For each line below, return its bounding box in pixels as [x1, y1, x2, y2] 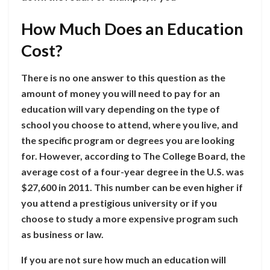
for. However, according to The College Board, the [21, 149, 245, 162]
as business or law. [21, 228, 104, 240]
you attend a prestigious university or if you [21, 196, 217, 209]
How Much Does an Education [21, 19, 243, 39]
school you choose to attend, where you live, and [21, 118, 238, 130]
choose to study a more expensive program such [21, 212, 238, 224]
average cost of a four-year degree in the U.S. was [21, 165, 244, 177]
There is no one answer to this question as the [21, 71, 225, 83]
